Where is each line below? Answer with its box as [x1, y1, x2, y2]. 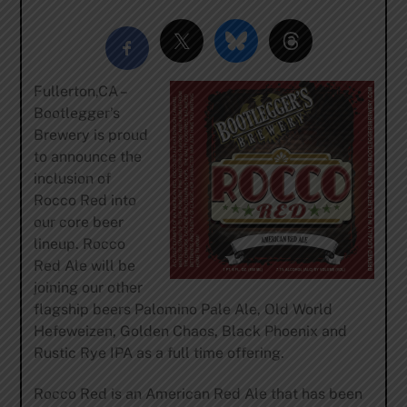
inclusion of [33, 170, 111, 188]
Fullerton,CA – [33, 83, 125, 101]
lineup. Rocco [33, 235, 125, 253]
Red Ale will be [33, 257, 135, 275]
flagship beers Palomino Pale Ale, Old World [33, 301, 333, 319]
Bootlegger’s [33, 104, 120, 123]
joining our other [33, 279, 143, 297]
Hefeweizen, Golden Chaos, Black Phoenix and [33, 323, 347, 341]
